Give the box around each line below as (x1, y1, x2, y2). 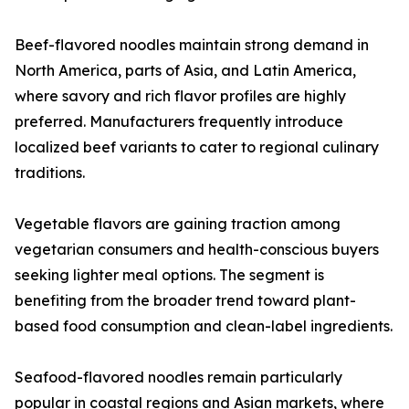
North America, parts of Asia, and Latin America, (15, 61, 356, 80)
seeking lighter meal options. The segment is (15, 266, 324, 285)
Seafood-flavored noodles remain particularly (15, 368, 342, 387)
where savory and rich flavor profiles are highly (15, 87, 346, 106)
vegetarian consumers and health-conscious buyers (15, 240, 379, 259)
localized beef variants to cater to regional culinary (15, 138, 379, 157)
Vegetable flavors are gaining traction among (15, 215, 341, 234)
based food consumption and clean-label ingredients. (15, 317, 393, 336)
